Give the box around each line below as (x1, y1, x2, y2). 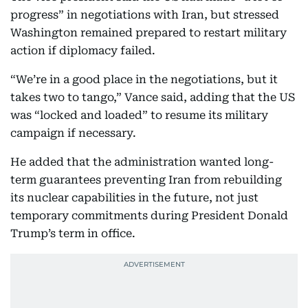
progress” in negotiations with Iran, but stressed (10, 8, 279, 22)
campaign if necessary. (10, 126, 136, 140)
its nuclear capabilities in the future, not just (10, 191, 258, 205)
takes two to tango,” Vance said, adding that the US (10, 91, 295, 104)
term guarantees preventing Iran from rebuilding (10, 173, 282, 187)
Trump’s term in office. (10, 227, 135, 241)
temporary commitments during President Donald (10, 209, 288, 223)
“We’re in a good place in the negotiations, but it (10, 73, 278, 87)
